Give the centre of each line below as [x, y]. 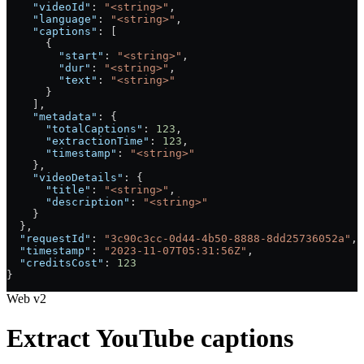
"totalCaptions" [75, 128]
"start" [55, 55]
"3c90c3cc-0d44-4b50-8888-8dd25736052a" [227, 238]
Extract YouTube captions [150, 338]
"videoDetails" [65, 177]
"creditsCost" [55, 262]
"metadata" [52, 116]
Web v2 [26, 298]
